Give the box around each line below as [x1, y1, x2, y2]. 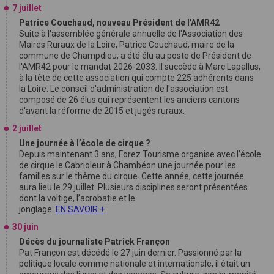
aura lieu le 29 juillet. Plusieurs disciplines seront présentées [19, 182, 248, 192]
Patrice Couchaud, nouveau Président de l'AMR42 [19, 18, 220, 28]
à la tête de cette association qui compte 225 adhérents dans [19, 73, 254, 83]
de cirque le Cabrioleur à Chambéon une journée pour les [19, 160, 236, 170]
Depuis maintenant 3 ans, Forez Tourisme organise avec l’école [19, 149, 261, 159]
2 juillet [12, 124, 42, 133]
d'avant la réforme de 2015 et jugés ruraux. [19, 106, 185, 116]
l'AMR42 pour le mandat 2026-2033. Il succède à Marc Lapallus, [19, 62, 261, 72]
